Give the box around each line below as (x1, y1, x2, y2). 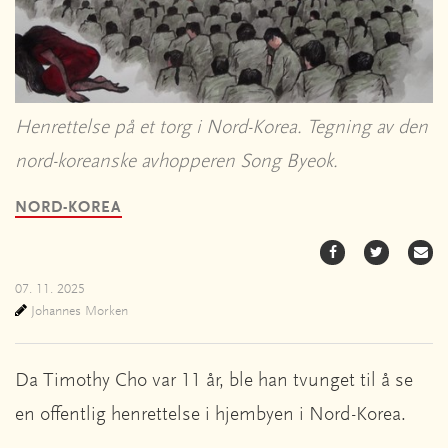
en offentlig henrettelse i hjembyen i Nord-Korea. (15, 404, 411, 425)
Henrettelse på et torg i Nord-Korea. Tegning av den (15, 117, 428, 138)
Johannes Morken (27, 304, 128, 319)
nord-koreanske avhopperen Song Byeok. (15, 151, 348, 172)
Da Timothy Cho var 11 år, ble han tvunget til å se (15, 370, 413, 391)
